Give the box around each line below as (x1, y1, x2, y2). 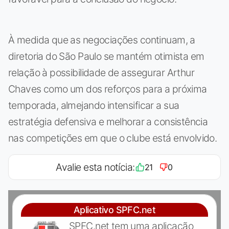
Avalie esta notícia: (56, 161, 135, 174)
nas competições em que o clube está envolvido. (8, 132, 217, 145)
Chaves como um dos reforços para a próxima (8, 83, 207, 96)
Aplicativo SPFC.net (74, 204, 155, 216)
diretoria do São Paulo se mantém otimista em (8, 50, 204, 63)
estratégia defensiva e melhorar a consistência (8, 116, 208, 128)
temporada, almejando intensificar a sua (8, 99, 179, 112)
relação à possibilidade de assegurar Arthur (8, 66, 195, 79)
